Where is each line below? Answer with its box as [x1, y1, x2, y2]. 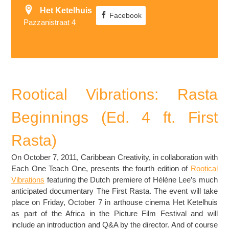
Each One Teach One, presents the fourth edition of [11, 164, 191, 173]
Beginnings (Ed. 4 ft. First [11, 108, 218, 126]
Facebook [107, 11, 142, 19]
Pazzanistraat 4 [24, 18, 76, 27]
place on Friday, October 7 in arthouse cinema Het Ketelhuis [11, 197, 218, 207]
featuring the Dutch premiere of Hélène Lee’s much [44, 175, 218, 184]
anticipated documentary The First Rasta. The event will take [11, 186, 218, 195]
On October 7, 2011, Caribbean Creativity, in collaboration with [11, 152, 218, 162]
